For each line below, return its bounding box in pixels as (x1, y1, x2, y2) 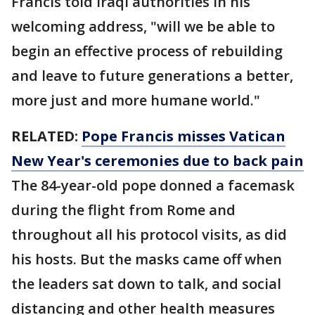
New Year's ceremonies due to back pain (11, 151, 304, 170)
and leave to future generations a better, (11, 66, 293, 85)
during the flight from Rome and (11, 200, 236, 219)
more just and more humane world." (11, 91, 260, 110)
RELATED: (11, 127, 82, 146)
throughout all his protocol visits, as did (11, 225, 287, 244)
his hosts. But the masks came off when (11, 250, 282, 269)
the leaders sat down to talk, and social (11, 274, 281, 293)
